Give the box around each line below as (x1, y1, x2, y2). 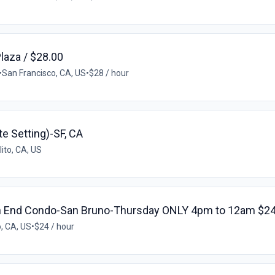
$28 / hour (89, 68, 129, 79)
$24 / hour (34, 222, 74, 232)
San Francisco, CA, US (2, 68, 86, 79)
